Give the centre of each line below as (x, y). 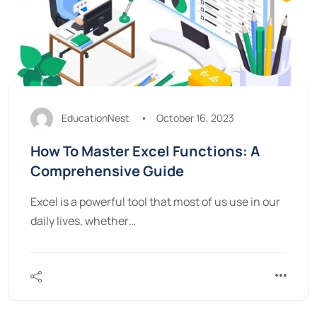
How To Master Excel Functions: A (145, 151)
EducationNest (96, 117)
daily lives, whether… (83, 221)
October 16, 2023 (195, 117)
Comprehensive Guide (107, 171)
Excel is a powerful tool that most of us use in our (155, 202)
